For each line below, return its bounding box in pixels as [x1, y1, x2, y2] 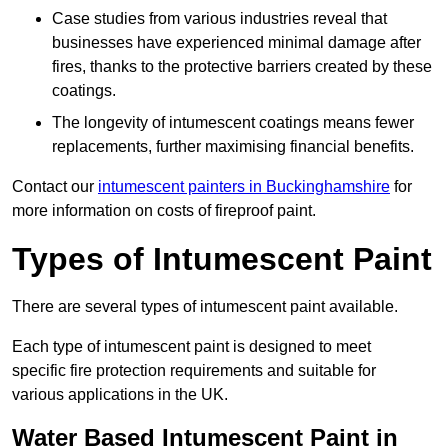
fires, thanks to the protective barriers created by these [52, 58, 432, 76]
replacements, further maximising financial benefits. [52, 138, 414, 156]
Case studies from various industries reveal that [52, 10, 387, 28]
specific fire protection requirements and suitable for [12, 362, 376, 380]
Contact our [12, 178, 98, 196]
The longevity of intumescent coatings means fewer [52, 114, 414, 132]
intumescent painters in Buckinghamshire [98, 178, 390, 196]
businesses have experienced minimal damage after [52, 34, 421, 52]
